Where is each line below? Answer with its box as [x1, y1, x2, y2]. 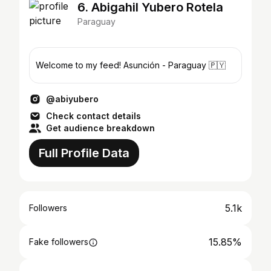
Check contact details [46, 111, 141, 121]
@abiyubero [46, 94, 99, 104]
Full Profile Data [39, 146, 129, 160]
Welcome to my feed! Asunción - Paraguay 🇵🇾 [36, 60, 226, 70]
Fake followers [29, 237, 88, 247]
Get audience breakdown [46, 123, 155, 133]
